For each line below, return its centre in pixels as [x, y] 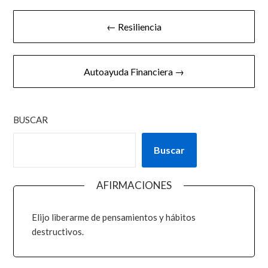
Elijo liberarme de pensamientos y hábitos [114, 217]
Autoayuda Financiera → [134, 71]
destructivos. [58, 231]
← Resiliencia [134, 26]
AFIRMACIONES [134, 185]
